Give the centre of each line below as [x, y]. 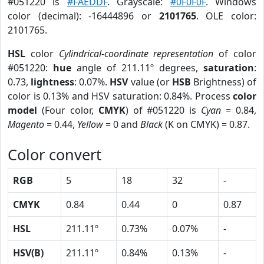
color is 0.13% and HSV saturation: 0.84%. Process [120, 96]
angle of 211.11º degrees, [137, 68]
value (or [150, 82]
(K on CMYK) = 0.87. [206, 124]
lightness [53, 82]
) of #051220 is [163, 110]
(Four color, [68, 110]
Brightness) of [223, 82]
